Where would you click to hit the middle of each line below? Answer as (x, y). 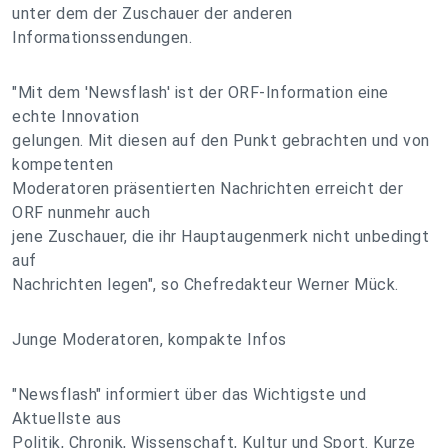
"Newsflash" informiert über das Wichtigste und (189, 394)
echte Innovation (75, 116)
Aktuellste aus (66, 418)
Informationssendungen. (102, 37)
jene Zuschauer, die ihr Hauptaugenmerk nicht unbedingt (220, 236)
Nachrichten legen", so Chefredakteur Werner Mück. (205, 284)
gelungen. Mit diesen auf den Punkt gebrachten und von (221, 140)
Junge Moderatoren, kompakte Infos (149, 339)
